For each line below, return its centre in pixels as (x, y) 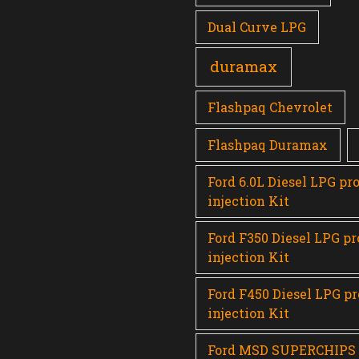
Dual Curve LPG (257, 26)
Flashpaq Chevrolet (270, 107)
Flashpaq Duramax (268, 144)
